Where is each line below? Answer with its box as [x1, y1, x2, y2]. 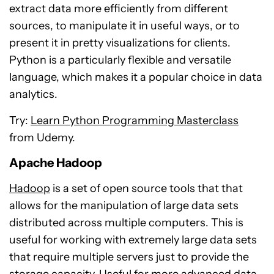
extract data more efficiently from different [9, 2, 228, 16]
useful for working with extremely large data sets [9, 233, 257, 247]
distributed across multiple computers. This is [9, 216, 243, 230]
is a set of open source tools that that [50, 182, 243, 196]
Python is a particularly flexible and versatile [9, 53, 231, 67]
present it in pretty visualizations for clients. [9, 36, 231, 50]
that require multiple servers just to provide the [9, 250, 249, 264]
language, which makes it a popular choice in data [9, 70, 262, 84]
